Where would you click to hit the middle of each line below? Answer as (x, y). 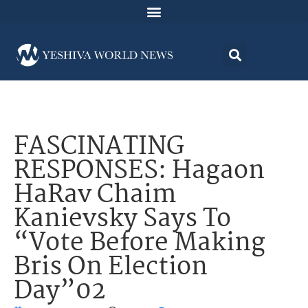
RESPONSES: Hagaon (139, 172)
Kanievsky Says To (122, 220)
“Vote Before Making (140, 244)
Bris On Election (111, 268)
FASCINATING (99, 148)
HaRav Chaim (95, 196)
